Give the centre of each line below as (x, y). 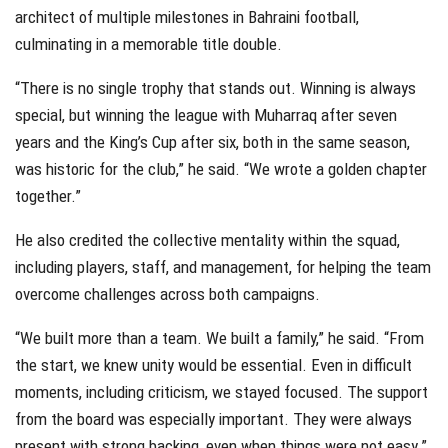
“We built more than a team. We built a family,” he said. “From (219, 337)
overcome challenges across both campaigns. (167, 293)
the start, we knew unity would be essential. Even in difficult (213, 364)
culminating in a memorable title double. (148, 43)
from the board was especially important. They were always (213, 418)
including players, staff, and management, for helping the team (223, 266)
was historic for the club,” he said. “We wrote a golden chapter (221, 168)
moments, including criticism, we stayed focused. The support (221, 391)
